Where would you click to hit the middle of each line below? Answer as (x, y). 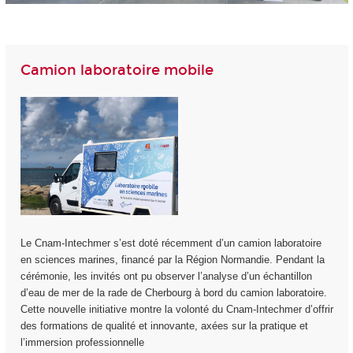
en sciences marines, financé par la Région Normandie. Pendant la (172, 260)
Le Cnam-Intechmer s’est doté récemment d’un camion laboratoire (171, 243)
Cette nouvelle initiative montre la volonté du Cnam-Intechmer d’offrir (176, 310)
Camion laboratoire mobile (117, 71)
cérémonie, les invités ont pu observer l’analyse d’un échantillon (166, 277)
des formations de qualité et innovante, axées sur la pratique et (164, 326)
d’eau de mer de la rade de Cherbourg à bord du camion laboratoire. (173, 293)
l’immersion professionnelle (82, 343)
